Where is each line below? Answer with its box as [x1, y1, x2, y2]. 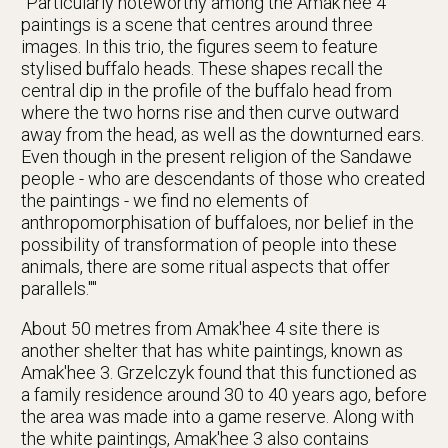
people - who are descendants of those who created [21, 168, 425, 190]
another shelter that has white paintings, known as [21, 340, 403, 362]
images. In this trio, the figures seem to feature [21, 36, 378, 58]
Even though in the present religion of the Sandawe [21, 146, 412, 168]
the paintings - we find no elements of [21, 190, 309, 212]
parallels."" [21, 278, 97, 300]
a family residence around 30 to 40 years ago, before [21, 384, 427, 406]
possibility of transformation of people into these [21, 234, 397, 256]
